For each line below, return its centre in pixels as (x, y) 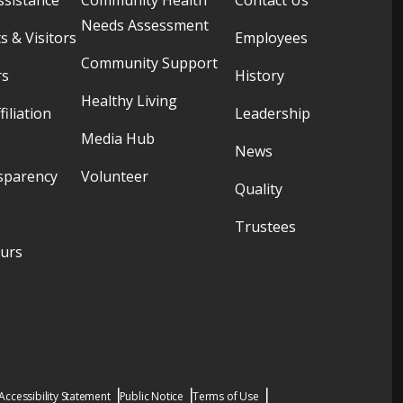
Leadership (272, 113)
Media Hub (117, 138)
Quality (258, 188)
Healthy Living (129, 100)
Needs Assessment (144, 25)
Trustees (265, 226)
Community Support (149, 63)
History (259, 75)
